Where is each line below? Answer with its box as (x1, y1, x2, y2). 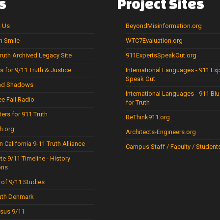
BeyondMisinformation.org (126, 22, 202, 30)
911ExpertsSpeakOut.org (126, 52, 196, 59)
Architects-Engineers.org (126, 128, 196, 136)
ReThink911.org (126, 113, 170, 121)
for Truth (126, 99, 150, 107)
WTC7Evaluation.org (126, 37, 183, 45)
